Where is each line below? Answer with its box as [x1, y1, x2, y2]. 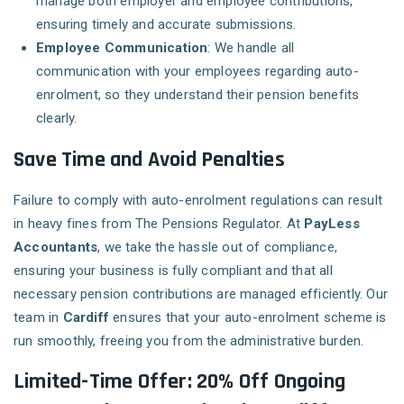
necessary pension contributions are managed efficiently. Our [14, 286, 389, 303]
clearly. [36, 110, 78, 127]
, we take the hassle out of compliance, [97, 239, 338, 256]
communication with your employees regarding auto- [36, 63, 359, 80]
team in [14, 309, 63, 326]
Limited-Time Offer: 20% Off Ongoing [14, 368, 346, 396]
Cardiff [62, 309, 110, 326]
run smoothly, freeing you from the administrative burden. [14, 333, 364, 350]
